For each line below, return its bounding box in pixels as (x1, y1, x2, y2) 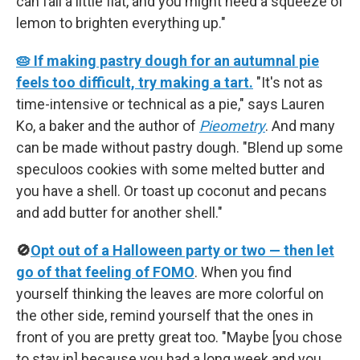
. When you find (194, 264, 292, 280)
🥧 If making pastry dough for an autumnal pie (16, 52, 319, 69)
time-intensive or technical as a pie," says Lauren (16, 96, 325, 112)
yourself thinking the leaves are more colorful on (16, 285, 324, 302)
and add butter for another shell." (16, 204, 223, 221)
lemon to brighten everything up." (16, 14, 226, 31)
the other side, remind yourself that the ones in (16, 307, 313, 324)
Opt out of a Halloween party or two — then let (31, 242, 334, 259)
